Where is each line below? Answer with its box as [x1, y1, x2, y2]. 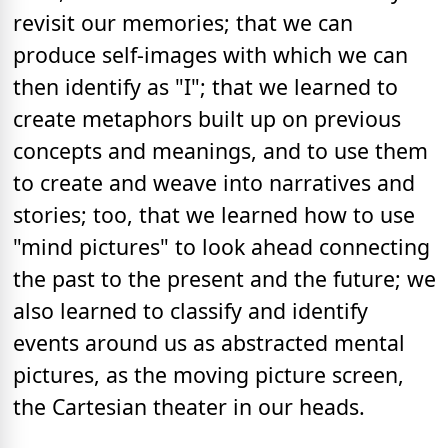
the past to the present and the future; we [13, 263, 436, 293]
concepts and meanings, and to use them [13, 135, 428, 165]
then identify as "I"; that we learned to [13, 71, 398, 101]
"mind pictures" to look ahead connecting [13, 231, 430, 261]
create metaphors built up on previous [13, 103, 401, 133]
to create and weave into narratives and [13, 167, 415, 197]
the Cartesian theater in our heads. [13, 391, 365, 421]
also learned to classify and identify [13, 295, 368, 325]
